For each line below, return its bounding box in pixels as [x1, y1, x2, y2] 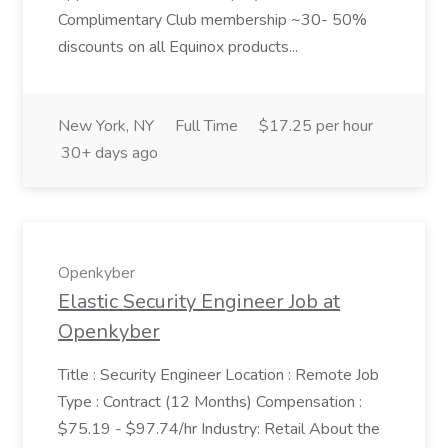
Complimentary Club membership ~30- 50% [58, 9, 367, 31]
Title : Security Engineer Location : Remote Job [58, 364, 379, 386]
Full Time [175, 115, 238, 137]
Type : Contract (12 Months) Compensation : [58, 391, 362, 413]
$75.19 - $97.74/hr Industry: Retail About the [58, 418, 380, 440]
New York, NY [58, 115, 154, 137]
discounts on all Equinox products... [58, 36, 302, 58]
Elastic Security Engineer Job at [58, 288, 340, 315]
